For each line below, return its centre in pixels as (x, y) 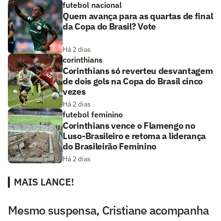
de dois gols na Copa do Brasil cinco (133, 81)
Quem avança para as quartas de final (138, 16)
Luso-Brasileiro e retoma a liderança (134, 136)
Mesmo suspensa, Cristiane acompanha (109, 210)
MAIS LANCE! (44, 182)
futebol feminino (93, 114)
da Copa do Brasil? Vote (110, 26)
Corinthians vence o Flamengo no (129, 125)
